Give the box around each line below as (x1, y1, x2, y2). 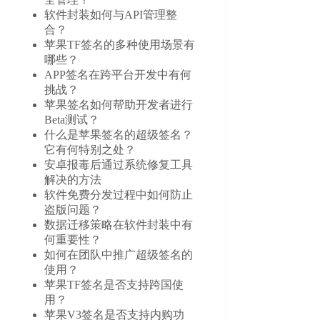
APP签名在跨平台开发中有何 (44, 68, 192, 81)
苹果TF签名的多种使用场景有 (44, 38, 196, 51)
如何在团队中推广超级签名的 (44, 248, 194, 261)
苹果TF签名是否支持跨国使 (44, 278, 184, 291)
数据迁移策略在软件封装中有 (44, 218, 194, 231)
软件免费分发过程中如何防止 (44, 188, 194, 201)
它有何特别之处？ (44, 143, 136, 156)
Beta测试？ (44, 113, 100, 126)
